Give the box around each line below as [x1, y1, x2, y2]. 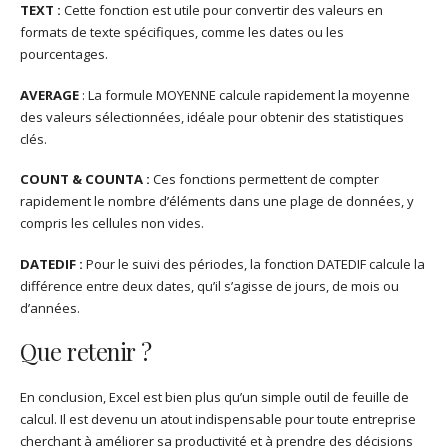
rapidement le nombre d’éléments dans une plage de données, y [20, 192, 414, 211]
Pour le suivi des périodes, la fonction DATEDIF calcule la [83, 255, 425, 274]
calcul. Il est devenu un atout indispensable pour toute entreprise [20, 409, 416, 428]
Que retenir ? [20, 335, 152, 367]
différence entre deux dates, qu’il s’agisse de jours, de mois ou [20, 277, 399, 296]
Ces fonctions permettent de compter [150, 170, 379, 189]
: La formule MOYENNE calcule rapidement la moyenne [79, 85, 410, 104]
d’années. [20, 299, 80, 318]
